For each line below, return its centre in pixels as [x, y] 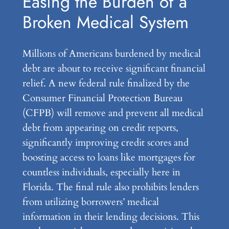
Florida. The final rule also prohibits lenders [110, 187]
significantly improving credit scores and [105, 143]
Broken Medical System [105, 22]
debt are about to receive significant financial [114, 69]
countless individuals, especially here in [101, 173]
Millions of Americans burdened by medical [111, 54]
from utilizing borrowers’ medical [90, 202]
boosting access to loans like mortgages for [109, 158]
